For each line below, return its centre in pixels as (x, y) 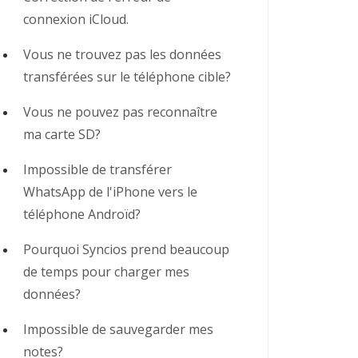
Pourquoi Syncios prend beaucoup (126, 249)
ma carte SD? (62, 134)
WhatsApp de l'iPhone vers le (110, 192)
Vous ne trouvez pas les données (122, 54)
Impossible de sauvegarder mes (118, 329)
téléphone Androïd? (82, 214)
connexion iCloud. (76, 19)
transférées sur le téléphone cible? (127, 77)
